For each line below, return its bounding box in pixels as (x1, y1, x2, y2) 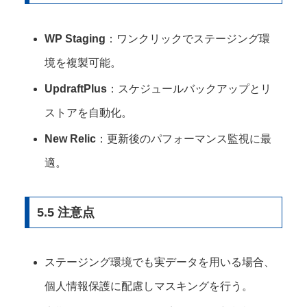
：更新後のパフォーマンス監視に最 (96, 133, 272, 145)
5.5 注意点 (36, 205, 95, 219)
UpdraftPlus (45, 82, 108, 95)
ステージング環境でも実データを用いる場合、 (45, 256, 275, 268)
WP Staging (45, 32, 106, 45)
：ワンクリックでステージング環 (106, 32, 271, 45)
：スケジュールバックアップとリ (107, 82, 272, 95)
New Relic (45, 133, 97, 145)
